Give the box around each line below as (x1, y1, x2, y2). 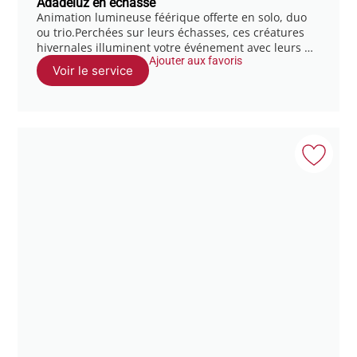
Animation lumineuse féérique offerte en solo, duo (37, 9, 308, 25)
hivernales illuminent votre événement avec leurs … (37, 39, 314, 55)
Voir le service (53, 62, 134, 78)
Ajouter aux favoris (149, 53, 243, 67)
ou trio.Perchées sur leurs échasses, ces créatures (37, 24, 305, 40)
